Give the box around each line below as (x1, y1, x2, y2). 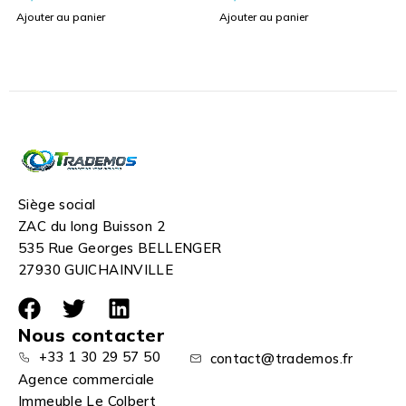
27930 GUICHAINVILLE (18, 261, 174, 279)
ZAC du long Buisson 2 (18, 217, 165, 236)
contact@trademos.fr (209, 350, 353, 368)
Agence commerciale (18, 371, 159, 389)
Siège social (18, 196, 96, 214)
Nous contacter (18, 324, 165, 347)
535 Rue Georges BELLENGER (18, 239, 222, 257)
